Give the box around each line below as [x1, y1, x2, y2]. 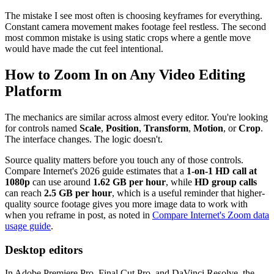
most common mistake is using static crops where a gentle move [5, 32, 251, 43]
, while [166, 176, 194, 187]
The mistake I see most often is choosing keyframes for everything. [5, 10, 262, 21]
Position [106, 122, 139, 133]
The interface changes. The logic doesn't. [5, 133, 163, 144]
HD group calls [194, 176, 257, 187]
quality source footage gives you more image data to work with [5, 198, 248, 209]
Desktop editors [5, 243, 83, 256]
